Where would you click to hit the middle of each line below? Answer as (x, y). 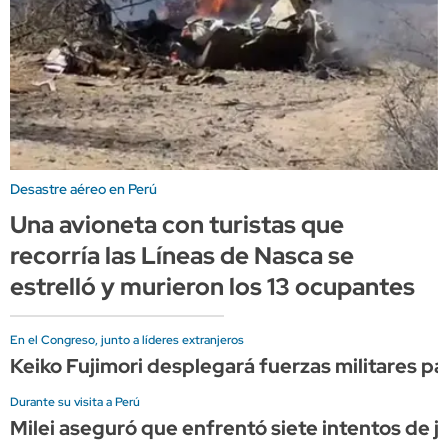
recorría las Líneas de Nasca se (182, 255)
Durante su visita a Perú (75, 401)
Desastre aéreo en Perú (83, 188)
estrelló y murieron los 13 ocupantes (212, 286)
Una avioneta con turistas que (177, 224)
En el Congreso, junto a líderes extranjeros (127, 339)
